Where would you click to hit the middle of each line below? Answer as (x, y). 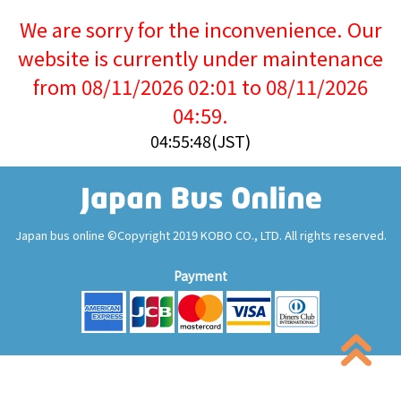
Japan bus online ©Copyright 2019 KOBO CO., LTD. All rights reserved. (200, 235)
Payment (200, 276)
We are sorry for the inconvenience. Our (200, 29)
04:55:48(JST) (200, 141)
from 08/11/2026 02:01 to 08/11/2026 (200, 86)
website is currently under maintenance (200, 57)
